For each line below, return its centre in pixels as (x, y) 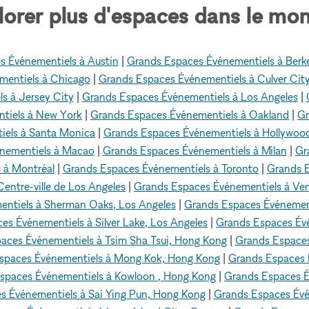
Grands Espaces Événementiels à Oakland (190, 114)
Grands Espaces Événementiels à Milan (195, 150)
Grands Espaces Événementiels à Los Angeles (190, 96)
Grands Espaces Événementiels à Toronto (161, 168)
